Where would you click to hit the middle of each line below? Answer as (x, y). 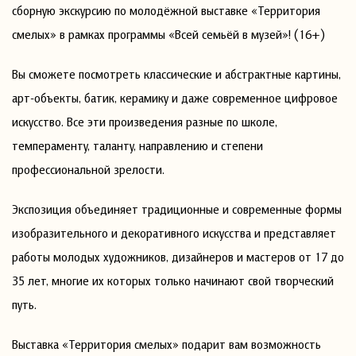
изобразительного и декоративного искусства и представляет (174, 233)
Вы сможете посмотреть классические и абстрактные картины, (176, 74)
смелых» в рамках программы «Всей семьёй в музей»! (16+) (168, 34)
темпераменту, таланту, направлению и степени (137, 145)
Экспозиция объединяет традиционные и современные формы (177, 209)
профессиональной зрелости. (88, 169)
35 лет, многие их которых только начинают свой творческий (173, 281)
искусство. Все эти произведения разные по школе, (145, 122)
